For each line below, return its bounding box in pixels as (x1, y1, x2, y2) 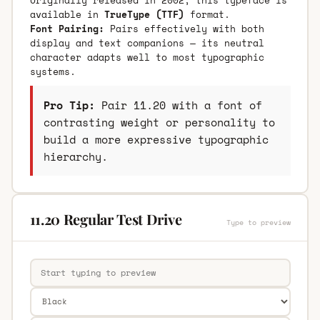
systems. (29, 64, 76, 79)
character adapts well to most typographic (29, 49, 264, 64)
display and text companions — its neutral (29, 35, 264, 50)
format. (184, 6, 230, 21)
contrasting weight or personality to (43, 114, 275, 130)
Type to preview (226, 216, 291, 228)
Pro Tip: (43, 96, 95, 113)
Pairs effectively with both (104, 21, 264, 36)
